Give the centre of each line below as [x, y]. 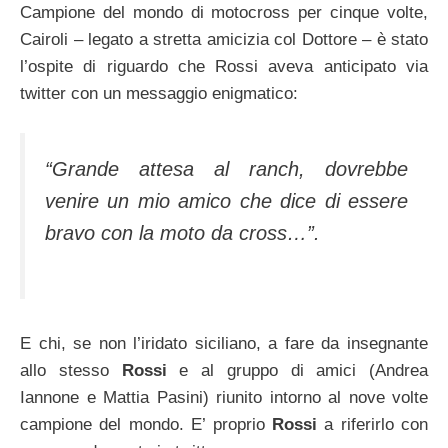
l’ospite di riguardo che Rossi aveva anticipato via [224, 67]
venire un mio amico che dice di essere [226, 200]
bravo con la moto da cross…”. [182, 232]
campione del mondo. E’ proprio [146, 424]
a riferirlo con [372, 424]
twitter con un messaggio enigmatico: [159, 94]
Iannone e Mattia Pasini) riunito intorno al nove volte [224, 397]
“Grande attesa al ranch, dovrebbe [226, 168]
